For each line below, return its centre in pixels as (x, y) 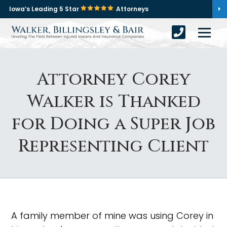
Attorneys (132, 9)
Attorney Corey (113, 80)
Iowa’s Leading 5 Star (45, 9)
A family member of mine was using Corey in (112, 216)
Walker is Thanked (113, 102)
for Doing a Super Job (113, 124)
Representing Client (113, 146)
